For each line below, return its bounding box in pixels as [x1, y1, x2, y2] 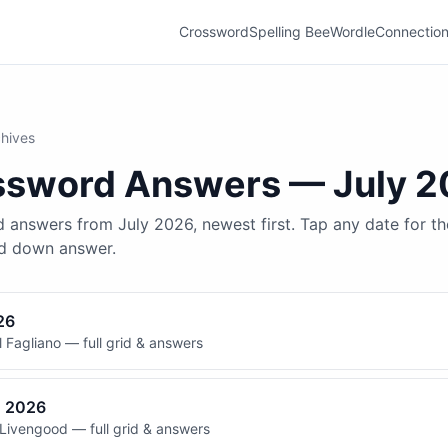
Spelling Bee [249, 23, 330, 40]
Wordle [330, 23, 375, 40]
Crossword [179, 23, 249, 40]
